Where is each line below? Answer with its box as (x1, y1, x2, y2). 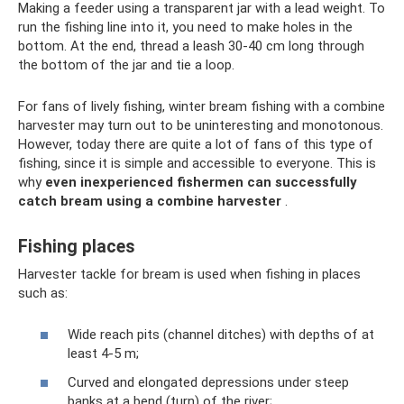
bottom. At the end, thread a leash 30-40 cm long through (18, 37, 364, 54)
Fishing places (18, 236, 135, 257)
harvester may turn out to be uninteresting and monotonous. (18, 116, 383, 133)
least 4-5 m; (68, 345, 139, 363)
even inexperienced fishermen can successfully (45, 173, 357, 190)
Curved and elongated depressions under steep (68, 373, 349, 390)
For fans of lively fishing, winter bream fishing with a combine (18, 97, 385, 115)
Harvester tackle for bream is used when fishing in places (18, 265, 361, 282)
